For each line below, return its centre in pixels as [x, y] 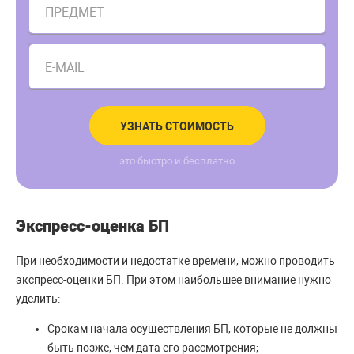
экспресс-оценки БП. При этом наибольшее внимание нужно [173, 280]
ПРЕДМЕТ [75, 13]
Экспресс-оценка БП [92, 226]
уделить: [38, 299]
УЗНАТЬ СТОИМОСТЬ [177, 127]
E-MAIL [65, 68]
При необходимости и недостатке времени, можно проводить [175, 261]
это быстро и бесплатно [177, 161]
